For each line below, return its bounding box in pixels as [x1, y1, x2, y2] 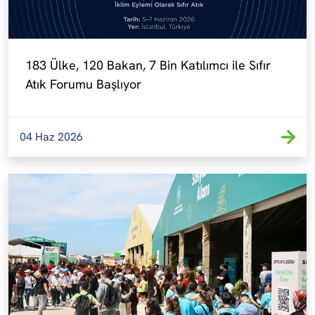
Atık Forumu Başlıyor [25, 75, 141, 92]
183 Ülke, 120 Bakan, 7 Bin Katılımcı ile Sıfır [25, 56, 271, 73]
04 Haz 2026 [20, 129, 83, 144]
